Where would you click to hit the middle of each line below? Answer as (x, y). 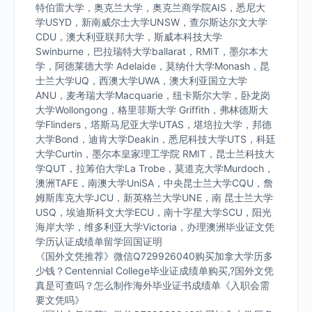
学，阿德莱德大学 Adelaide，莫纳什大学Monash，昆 (153, 66)
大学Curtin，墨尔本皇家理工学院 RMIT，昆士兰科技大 (155, 154)
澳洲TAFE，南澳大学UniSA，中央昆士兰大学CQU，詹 (154, 183)
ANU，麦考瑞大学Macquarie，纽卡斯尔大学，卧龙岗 (153, 95)
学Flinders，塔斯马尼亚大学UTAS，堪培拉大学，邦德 (154, 124)
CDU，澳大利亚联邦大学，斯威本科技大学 (129, 37)
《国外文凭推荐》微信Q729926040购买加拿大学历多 (154, 256)
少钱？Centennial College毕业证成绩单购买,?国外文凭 (155, 271)
